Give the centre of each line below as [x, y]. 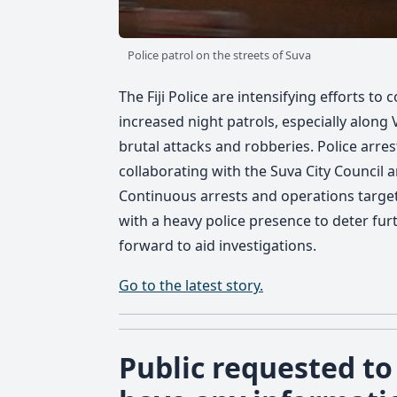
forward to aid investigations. [218, 245]
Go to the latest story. [191, 286]
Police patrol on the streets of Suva [219, 55]
